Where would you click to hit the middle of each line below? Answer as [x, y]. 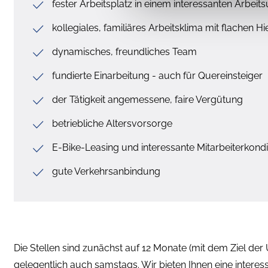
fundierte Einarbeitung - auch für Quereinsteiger [157, 75]
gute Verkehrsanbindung [106, 171]
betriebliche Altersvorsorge [112, 123]
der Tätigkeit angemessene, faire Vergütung [147, 99]
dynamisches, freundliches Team [124, 51]
